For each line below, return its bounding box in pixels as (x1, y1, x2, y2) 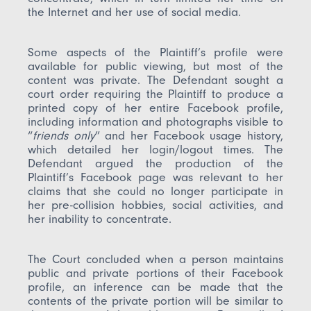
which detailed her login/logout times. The (28, 142, 283, 156)
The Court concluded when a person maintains (28, 251, 283, 266)
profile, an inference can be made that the (28, 279, 283, 294)
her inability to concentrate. (28, 211, 172, 226)
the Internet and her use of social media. (28, 4, 242, 19)
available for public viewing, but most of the (28, 58, 283, 73)
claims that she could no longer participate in (28, 183, 283, 198)
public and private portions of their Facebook (28, 265, 283, 280)
